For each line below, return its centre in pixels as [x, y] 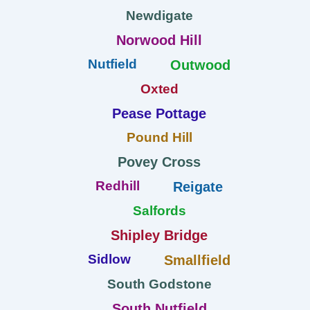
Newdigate [159, 15]
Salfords [159, 210]
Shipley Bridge [159, 235]
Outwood [200, 65]
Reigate [198, 186]
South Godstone [159, 284]
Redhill [118, 185]
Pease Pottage [159, 113]
